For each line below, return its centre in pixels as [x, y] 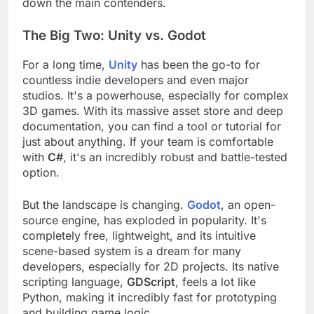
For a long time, [66, 77]
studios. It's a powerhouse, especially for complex [156, 108]
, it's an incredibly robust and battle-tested [175, 169]
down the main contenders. [94, 16]
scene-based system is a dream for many [132, 263]
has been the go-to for [199, 77]
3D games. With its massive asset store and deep [153, 123]
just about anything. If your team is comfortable [148, 154]
